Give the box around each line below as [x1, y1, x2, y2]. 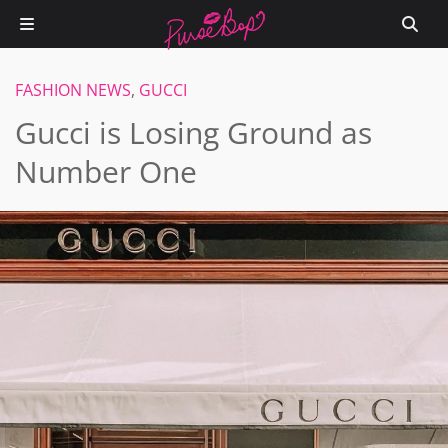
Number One [15, 151, 197, 192]
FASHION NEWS [15, 79, 131, 101]
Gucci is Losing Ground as [15, 112, 372, 153]
